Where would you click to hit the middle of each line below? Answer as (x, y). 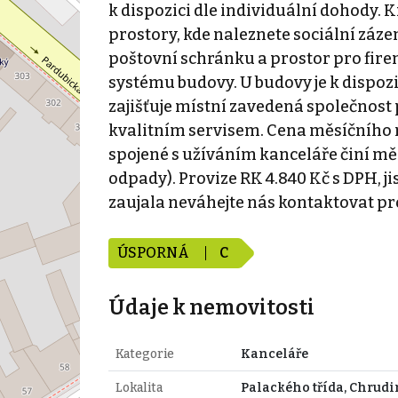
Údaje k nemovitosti (211, 307)
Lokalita (139, 387)
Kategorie (144, 354)
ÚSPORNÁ (154, 252)
